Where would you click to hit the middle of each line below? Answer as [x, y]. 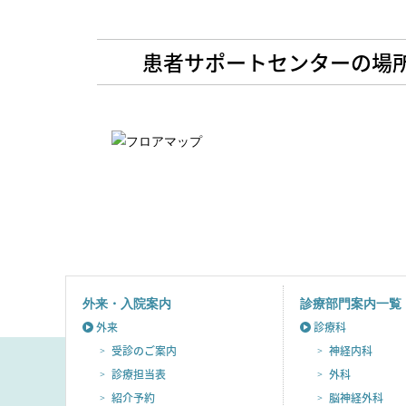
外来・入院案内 [127, 304]
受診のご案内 [144, 350]
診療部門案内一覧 [350, 304]
